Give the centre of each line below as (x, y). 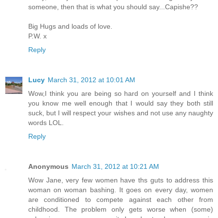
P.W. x (37, 36)
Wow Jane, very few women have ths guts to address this (121, 180)
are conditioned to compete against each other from (121, 199)
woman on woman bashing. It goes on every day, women (121, 190)
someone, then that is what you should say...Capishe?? (113, 7)
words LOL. (46, 122)
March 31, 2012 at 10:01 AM (91, 80)
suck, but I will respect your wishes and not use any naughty (121, 113)
